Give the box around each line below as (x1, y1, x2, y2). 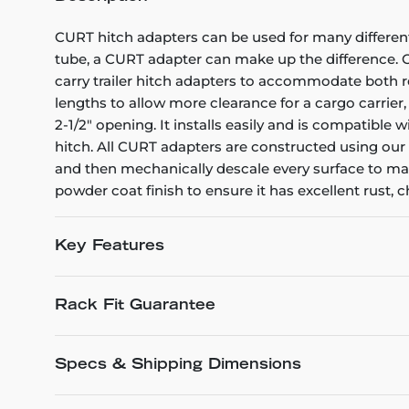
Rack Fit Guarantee (55, 299, 215, 313)
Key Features (55, 239, 164, 254)
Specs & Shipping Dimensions (55, 358, 301, 372)
